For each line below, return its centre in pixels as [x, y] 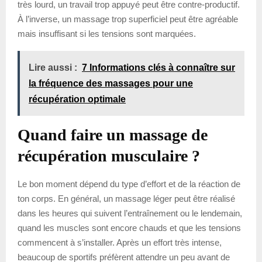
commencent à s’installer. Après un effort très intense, [120, 243]
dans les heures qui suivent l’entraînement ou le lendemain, [130, 213]
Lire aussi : [53, 68]
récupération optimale [77, 99]
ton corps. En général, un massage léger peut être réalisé [126, 199]
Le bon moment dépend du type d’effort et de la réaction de [129, 184]
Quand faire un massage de [113, 135]
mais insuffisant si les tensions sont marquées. [107, 34]
